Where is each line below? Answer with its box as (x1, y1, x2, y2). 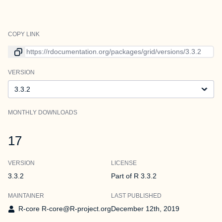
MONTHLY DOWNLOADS (8, 109, 77, 116)
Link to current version (7, 46, 77, 54)
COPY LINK (8, 31, 40, 38)
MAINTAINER (8, 192, 44, 199)
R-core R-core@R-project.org (18, 205, 111, 213)
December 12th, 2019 (111, 205, 179, 213)
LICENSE (111, 160, 137, 166)
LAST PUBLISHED (111, 192, 162, 199)
